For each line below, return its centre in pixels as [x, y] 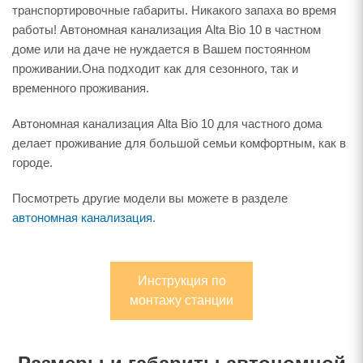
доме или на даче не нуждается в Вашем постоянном [161, 49]
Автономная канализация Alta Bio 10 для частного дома [167, 124]
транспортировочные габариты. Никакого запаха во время [174, 10]
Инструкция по [181, 281]
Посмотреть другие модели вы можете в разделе [150, 198]
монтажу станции [181, 300]
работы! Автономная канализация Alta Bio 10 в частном [167, 30]
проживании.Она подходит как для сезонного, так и [155, 68]
